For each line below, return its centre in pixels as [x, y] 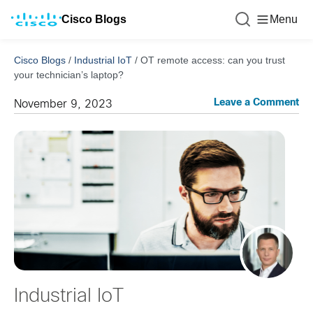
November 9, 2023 [63, 104]
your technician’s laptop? [69, 75]
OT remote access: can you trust [213, 60]
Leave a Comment [256, 103]
